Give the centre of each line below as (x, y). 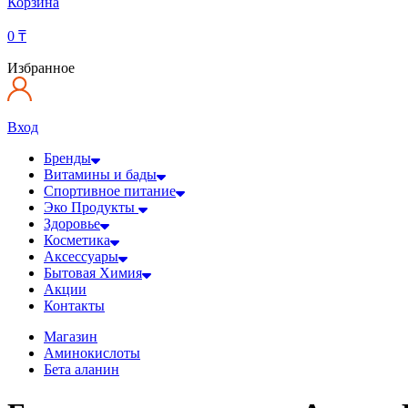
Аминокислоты (92, 352)
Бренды (67, 158)
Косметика (77, 240)
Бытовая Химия (93, 272)
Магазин (71, 336)
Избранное (41, 67)
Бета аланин (82, 369)
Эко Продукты (91, 207)
